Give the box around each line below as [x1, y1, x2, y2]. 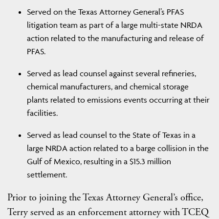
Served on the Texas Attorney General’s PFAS [27, 7, 184, 17]
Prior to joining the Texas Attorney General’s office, [7, 191, 203, 204]
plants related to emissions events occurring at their [27, 95, 210, 105]
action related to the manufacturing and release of [27, 33, 204, 44]
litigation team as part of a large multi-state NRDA [27, 20, 202, 30]
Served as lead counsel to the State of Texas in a [27, 130, 196, 140]
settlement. [27, 170, 67, 180]
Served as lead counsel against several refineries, [27, 68, 196, 79]
